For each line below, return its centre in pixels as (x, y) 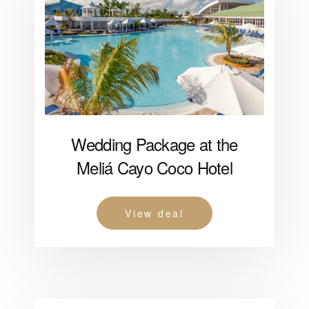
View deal (154, 213)
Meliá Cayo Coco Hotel (154, 168)
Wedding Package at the (154, 144)
